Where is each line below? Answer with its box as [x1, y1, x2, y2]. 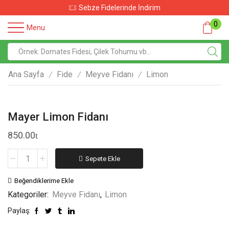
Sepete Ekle [85, 154, 120, 163]
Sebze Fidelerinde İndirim [78, 4, 161, 12]
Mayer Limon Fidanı [8, 110, 108, 124]
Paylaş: [8, 207, 31, 215]
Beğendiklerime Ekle [14, 177, 74, 185]
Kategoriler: [8, 190, 51, 200]
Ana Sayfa [8, 70, 44, 79]
